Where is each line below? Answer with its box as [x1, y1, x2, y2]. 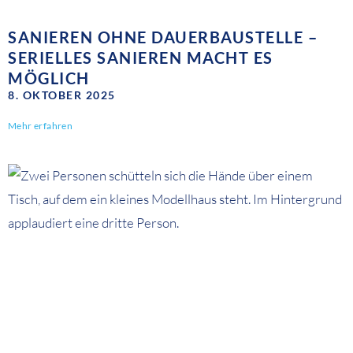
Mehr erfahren [8, 120, 73, 132]
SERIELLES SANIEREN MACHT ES [8, 48, 273, 68]
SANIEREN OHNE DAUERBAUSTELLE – [8, 28, 318, 47]
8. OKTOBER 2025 [8, 88, 116, 102]
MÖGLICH [8, 69, 90, 88]
